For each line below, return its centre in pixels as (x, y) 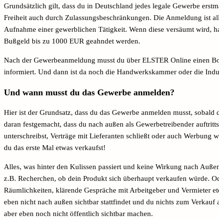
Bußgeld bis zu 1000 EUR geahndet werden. (73, 41)
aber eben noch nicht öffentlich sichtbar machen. (79, 214)
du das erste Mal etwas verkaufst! (55, 148)
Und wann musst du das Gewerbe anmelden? (89, 92)
